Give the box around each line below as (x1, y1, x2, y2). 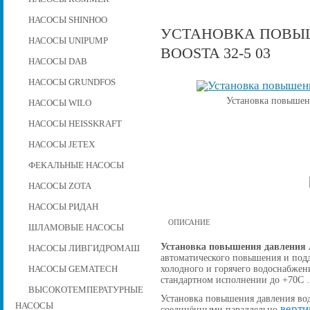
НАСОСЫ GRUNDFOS (28, 77, 116, 87)
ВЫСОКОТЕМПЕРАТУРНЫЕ (28, 284, 143, 295)
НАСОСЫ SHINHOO (28, 15, 107, 25)
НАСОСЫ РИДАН (28, 201, 98, 212)
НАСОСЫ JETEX (28, 139, 95, 149)
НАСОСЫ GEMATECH (28, 264, 118, 274)
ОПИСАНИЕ (167, 218, 210, 227)
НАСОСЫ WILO (28, 98, 91, 108)
